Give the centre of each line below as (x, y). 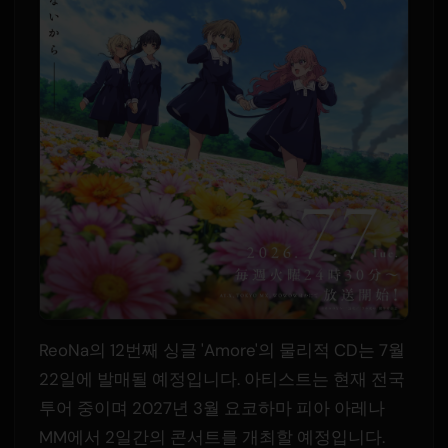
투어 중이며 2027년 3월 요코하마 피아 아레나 (211, 408)
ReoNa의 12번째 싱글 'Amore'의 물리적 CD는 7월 (221, 350)
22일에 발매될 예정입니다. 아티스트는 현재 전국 (221, 379)
